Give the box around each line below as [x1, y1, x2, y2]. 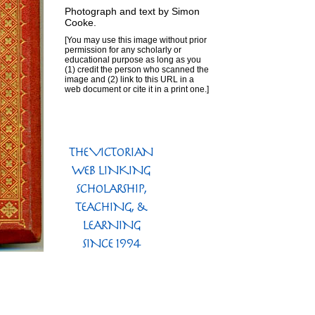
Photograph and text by [65, 6, 172, 17]
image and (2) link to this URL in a [65, 75, 194, 84]
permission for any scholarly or [65, 45, 181, 55]
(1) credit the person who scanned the [65, 65, 209, 75]
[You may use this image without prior [65, 35, 207, 45]
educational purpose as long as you [65, 55, 201, 65]
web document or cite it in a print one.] [65, 84, 209, 94]
